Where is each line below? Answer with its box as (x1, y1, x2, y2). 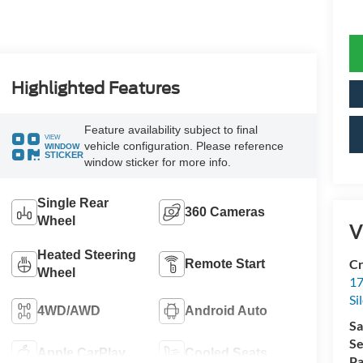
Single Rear (36, 195, 109, 210)
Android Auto (185, 303, 268, 318)
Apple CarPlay (36, 345, 126, 360)
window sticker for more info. (83, 156, 231, 169)
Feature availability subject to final (83, 123, 258, 137)
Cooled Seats (185, 345, 268, 360)
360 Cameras (185, 204, 266, 219)
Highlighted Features (11, 79, 180, 99)
